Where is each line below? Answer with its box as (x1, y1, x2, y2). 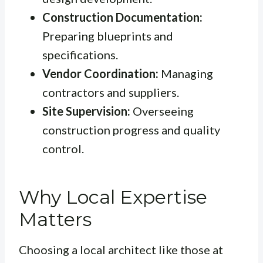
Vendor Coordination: (42, 66, 159, 81)
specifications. (42, 48, 118, 62)
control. (42, 141, 84, 156)
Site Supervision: (42, 104, 130, 119)
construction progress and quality (42, 123, 220, 137)
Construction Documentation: (42, 10, 203, 25)
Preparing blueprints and (42, 29, 173, 43)
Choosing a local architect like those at (19, 242, 223, 257)
